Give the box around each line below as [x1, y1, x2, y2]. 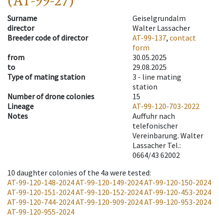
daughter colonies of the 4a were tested [17, 168, 150, 178]
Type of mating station [7, 72, 85, 82]
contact [170, 33, 196, 43]
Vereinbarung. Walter [132, 131, 203, 141]
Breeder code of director [7, 33, 88, 43]
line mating [142, 72, 181, 82]
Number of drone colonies [7, 91, 94, 102]
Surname [7, 13, 37, 23]
